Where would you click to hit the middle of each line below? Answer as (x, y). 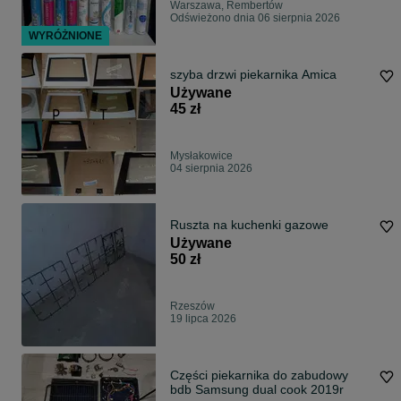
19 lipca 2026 (203, 319)
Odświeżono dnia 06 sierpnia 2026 (255, 18)
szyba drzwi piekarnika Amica (253, 75)
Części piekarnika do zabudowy (259, 375)
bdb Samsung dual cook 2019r (257, 390)
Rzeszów (192, 307)
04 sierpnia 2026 (211, 169)
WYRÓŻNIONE (65, 36)
